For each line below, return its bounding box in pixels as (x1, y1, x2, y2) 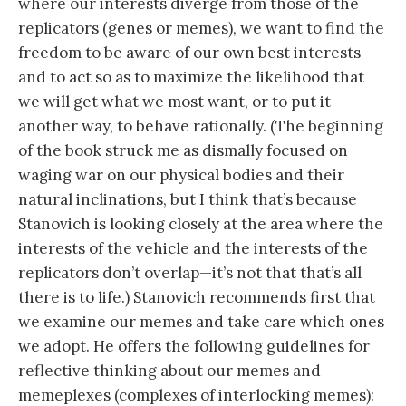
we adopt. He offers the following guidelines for (18, 335, 370, 356)
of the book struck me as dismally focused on (18, 140, 348, 160)
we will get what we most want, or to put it (18, 91, 331, 111)
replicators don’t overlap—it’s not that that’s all (18, 262, 362, 283)
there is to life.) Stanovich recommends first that (18, 286, 375, 307)
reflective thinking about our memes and (18, 360, 321, 381)
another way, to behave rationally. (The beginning (18, 115, 383, 136)
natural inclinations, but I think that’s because (18, 188, 357, 209)
